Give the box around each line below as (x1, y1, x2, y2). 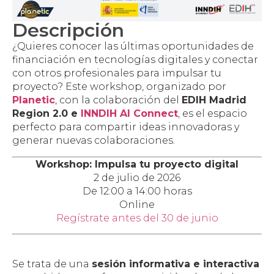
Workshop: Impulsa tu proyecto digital (35, 158, 239, 170)
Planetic (12, 94, 55, 106)
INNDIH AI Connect (81, 108, 178, 120)
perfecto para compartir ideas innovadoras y (12, 121, 239, 133)
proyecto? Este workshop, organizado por (12, 81, 226, 93)
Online (119, 198, 155, 210)
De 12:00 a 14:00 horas (82, 185, 192, 197)
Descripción (12, 19, 124, 42)
